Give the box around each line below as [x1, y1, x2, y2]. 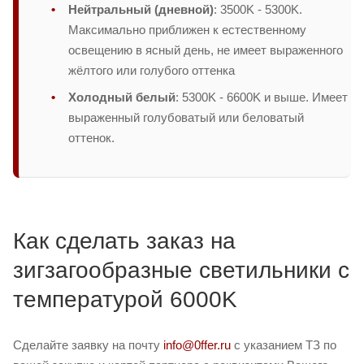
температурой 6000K [13, 286, 237, 312]
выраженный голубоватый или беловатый [68, 110, 304, 124]
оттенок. [68, 130, 115, 145]
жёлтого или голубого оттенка [68, 63, 235, 77]
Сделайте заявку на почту [13, 337, 163, 352]
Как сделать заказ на [13, 227, 236, 253]
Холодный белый [68, 89, 175, 104]
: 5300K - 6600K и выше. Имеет [175, 89, 348, 104]
